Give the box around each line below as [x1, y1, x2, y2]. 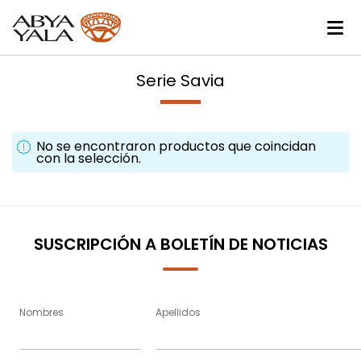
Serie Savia [136, 69, 225, 93]
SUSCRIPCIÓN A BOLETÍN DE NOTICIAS [33, 232, 328, 255]
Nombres [19, 305, 64, 319]
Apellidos [156, 305, 201, 319]
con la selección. [36, 149, 141, 168]
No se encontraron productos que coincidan [36, 137, 316, 156]
